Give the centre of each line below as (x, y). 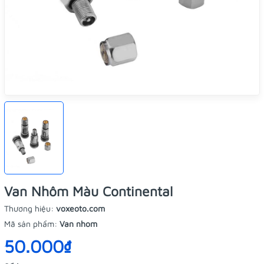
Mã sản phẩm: (32, 224)
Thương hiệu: (30, 208)
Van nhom (78, 224)
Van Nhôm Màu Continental (88, 191)
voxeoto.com (80, 208)
